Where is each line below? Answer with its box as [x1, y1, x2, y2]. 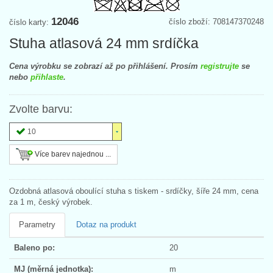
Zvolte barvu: [9, 102, 73, 115]
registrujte [200, 61, 239, 71]
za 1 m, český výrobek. [9, 197, 93, 207]
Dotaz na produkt [76, 219, 136, 229]
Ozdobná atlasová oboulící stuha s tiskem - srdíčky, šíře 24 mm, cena [9, 186, 258, 196]
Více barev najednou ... [33, 149, 111, 158]
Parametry [19, 219, 55, 229]
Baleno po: [14, 243, 55, 252]
